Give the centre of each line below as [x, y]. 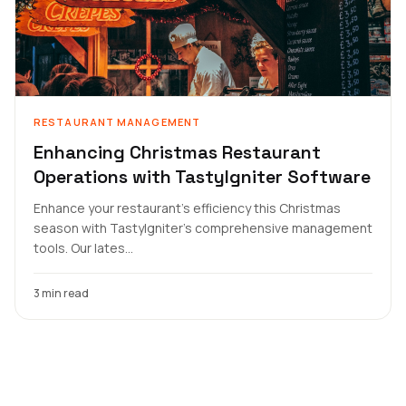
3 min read [61, 293]
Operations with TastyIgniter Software [202, 177]
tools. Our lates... [83, 248]
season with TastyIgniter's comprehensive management [203, 228]
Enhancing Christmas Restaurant [177, 152]
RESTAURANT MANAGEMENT [117, 122]
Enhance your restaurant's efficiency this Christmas [187, 208]
